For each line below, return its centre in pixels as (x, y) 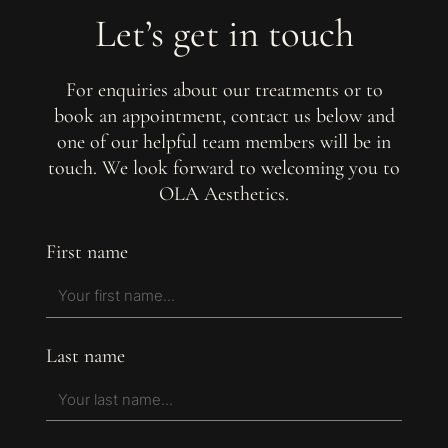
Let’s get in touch (224, 34)
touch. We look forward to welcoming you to (224, 167)
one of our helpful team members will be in (224, 141)
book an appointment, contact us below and (224, 115)
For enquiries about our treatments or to (224, 89)
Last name (86, 355)
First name (87, 252)
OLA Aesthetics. (224, 193)
